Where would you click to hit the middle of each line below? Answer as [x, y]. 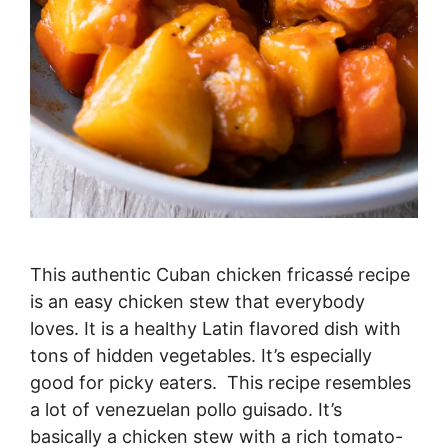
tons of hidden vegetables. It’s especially [201, 356]
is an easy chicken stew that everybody [197, 302]
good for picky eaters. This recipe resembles [220, 383]
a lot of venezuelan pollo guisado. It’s [186, 410]
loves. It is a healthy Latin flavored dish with [215, 329]
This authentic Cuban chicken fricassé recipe [220, 275]
